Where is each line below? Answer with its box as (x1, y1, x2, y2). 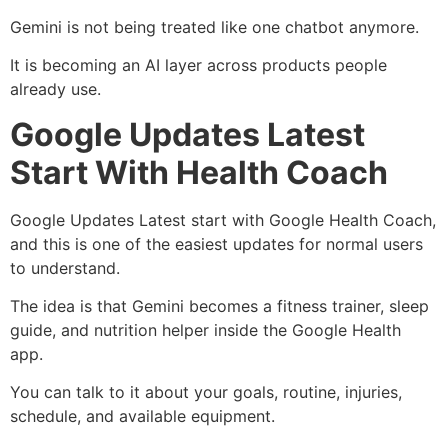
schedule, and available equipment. (10, 406, 275, 427)
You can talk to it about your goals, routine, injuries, (10, 382, 402, 403)
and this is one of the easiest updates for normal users (10, 233, 423, 254)
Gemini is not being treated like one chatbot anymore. (10, 16, 419, 37)
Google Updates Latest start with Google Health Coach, (10, 209, 436, 230)
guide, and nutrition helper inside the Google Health (10, 320, 401, 341)
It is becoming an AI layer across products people (10, 55, 387, 76)
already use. (10, 79, 101, 100)
